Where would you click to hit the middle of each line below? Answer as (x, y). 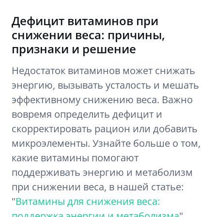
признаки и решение (74, 49)
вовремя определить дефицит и (87, 114)
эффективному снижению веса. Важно (102, 100)
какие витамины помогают (75, 158)
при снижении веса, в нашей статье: (98, 187)
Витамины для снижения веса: (88, 201)
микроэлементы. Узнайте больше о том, (106, 143)
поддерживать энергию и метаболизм (102, 172)
